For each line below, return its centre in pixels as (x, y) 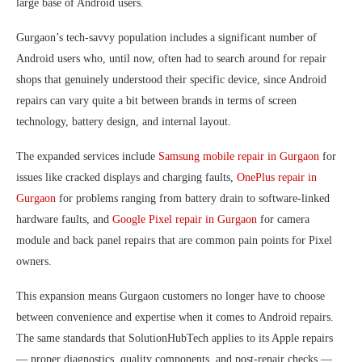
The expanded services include (87, 156)
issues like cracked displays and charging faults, (126, 177)
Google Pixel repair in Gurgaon (185, 219)
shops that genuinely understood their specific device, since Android (171, 80)
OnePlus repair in (277, 177)
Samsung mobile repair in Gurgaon (239, 156)
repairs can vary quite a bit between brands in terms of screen (156, 101)
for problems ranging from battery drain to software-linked (193, 198)
